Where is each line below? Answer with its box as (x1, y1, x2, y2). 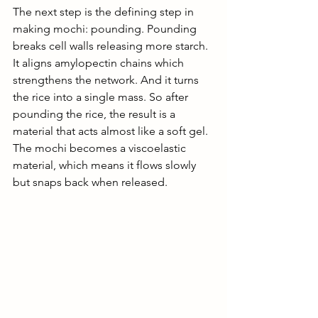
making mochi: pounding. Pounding (13, 22, 199, 36)
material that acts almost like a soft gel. (13, 124, 211, 138)
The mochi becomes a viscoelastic (13, 141, 189, 155)
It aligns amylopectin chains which (13, 56, 187, 70)
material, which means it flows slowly (13, 158, 199, 172)
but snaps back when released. (13, 175, 170, 190)
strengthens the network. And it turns (13, 73, 202, 87)
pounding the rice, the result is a (13, 107, 178, 121)
